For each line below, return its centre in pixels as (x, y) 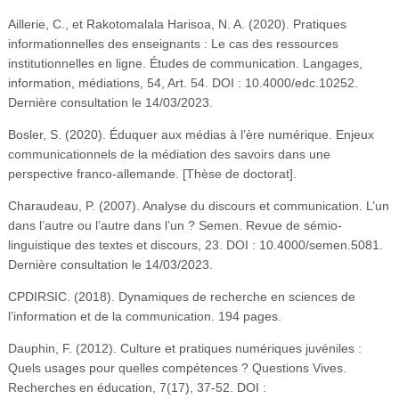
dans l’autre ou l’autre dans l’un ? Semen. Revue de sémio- (175, 225)
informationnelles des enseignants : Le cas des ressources (173, 43)
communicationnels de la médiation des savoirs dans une (169, 154)
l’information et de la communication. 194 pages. (144, 316)
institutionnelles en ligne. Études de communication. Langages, (185, 63)
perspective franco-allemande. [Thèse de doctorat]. (152, 173)
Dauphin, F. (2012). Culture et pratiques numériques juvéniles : (184, 348)
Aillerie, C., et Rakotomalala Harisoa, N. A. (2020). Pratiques (177, 24)
